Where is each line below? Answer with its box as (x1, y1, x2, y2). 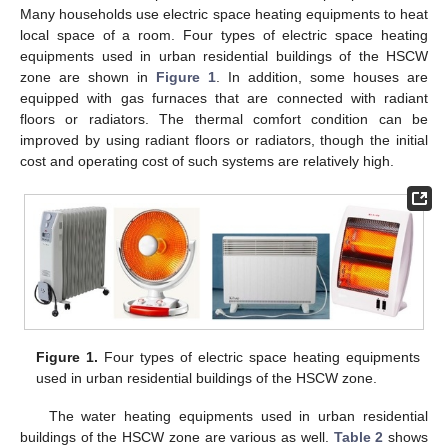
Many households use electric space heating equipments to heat (20, 5, 428, 22)
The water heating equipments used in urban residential (48, 408, 428, 425)
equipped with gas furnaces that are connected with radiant (20, 89, 428, 106)
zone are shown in (20, 68, 156, 85)
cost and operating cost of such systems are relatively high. (20, 152, 394, 169)
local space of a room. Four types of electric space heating (20, 26, 428, 43)
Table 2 (333, 429, 384, 446)
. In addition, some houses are (216, 68, 428, 85)
